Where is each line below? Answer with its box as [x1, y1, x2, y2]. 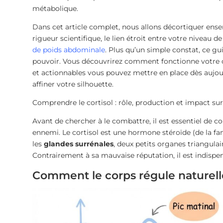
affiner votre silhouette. [32, 79, 113, 89]
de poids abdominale [32, 45, 105, 54]
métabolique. [32, 3, 78, 13]
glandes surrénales [43, 139, 113, 148]
